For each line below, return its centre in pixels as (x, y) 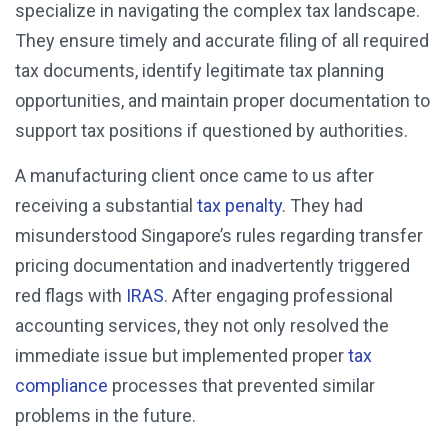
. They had (322, 206)
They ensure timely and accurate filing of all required (222, 41)
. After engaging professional (278, 296)
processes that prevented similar (241, 386)
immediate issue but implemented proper (181, 356)
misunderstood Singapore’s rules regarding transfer (219, 236)
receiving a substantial (104, 206)
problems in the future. (105, 416)
